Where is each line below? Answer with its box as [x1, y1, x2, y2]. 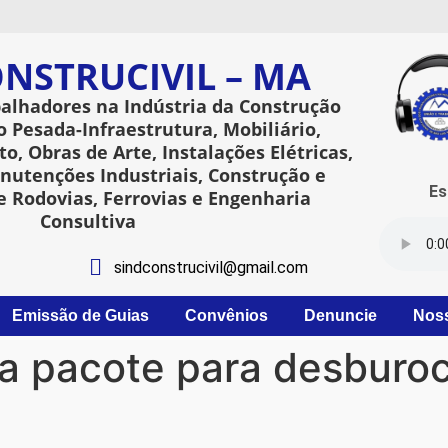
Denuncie [303, 307, 377, 325]
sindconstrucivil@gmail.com [114, 257, 309, 277]
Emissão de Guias [11, 307, 149, 325]
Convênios [184, 307, 268, 325]
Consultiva [40, 208, 137, 233]
